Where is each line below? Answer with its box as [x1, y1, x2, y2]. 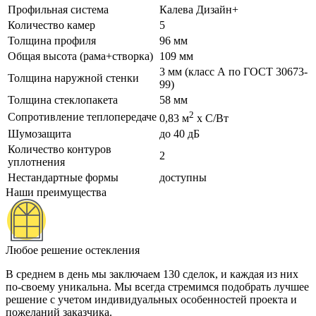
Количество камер [8, 18, 95, 31]
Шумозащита [8, 127, 71, 140]
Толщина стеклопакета [8, 93, 118, 106]
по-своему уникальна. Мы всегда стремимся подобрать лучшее [6, 280, 309, 293]
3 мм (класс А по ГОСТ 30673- [159, 65, 308, 78]
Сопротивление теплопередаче [8, 110, 157, 123]
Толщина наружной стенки [8, 71, 139, 84]
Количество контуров [8, 142, 111, 155]
